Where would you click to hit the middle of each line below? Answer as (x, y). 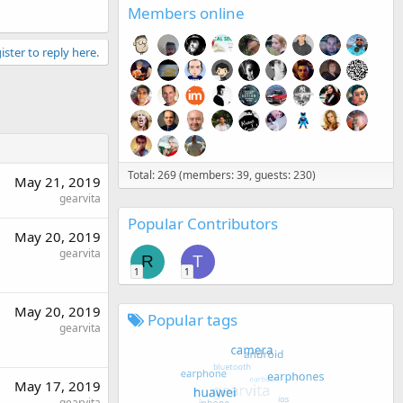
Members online (186, 13)
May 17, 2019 (58, 386)
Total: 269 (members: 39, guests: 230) (222, 175)
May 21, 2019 (58, 182)
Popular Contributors (203, 223)
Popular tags (191, 319)
